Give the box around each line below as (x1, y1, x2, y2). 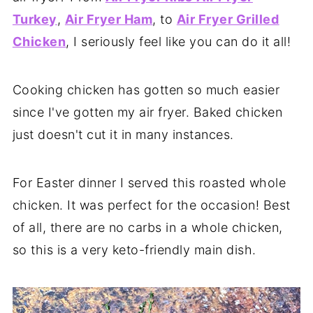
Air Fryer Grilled (176, 11, 279, 27)
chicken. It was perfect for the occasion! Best (12, 197, 291, 212)
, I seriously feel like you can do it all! (66, 34, 291, 49)
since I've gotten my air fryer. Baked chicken (12, 104, 283, 119)
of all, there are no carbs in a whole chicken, (12, 219, 283, 235)
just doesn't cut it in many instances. (12, 126, 234, 142)
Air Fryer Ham (64, 11, 153, 27)
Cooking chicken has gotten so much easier (12, 82, 280, 97)
